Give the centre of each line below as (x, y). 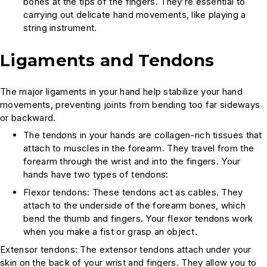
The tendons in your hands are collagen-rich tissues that (143, 135)
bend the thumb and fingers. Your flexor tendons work (138, 219)
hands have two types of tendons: (96, 175)
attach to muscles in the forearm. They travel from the (139, 148)
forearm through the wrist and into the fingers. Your (132, 162)
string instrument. (60, 28)
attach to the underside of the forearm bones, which (135, 206)
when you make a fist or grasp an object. (110, 232)
